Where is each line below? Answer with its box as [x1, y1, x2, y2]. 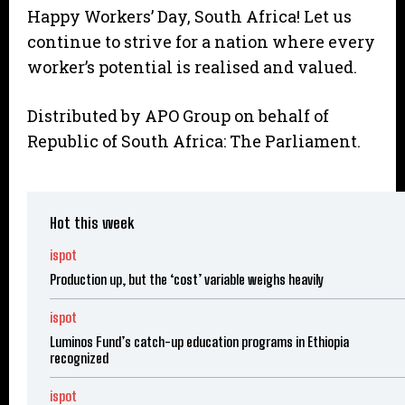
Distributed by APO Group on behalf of [27, 105, 329, 127]
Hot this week [50, 213, 134, 233]
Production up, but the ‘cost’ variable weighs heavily [50, 271, 324, 288]
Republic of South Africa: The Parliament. [27, 130, 361, 153]
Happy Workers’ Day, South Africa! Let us [27, 5, 352, 28]
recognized [50, 350, 108, 367]
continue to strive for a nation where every [27, 31, 375, 53]
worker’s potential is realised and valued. [27, 56, 357, 79]
